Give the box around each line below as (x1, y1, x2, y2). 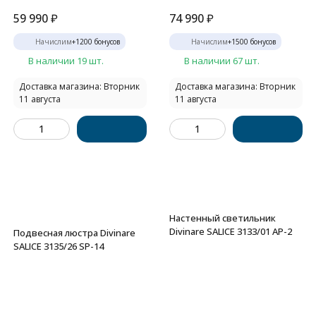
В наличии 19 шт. (28, 54, 104, 67)
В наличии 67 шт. (184, 54, 260, 67)
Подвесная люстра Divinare (13, 226, 135, 239)
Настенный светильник (169, 212, 276, 224)
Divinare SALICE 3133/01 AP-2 (169, 225, 292, 238)
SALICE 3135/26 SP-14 (13, 240, 104, 253)
